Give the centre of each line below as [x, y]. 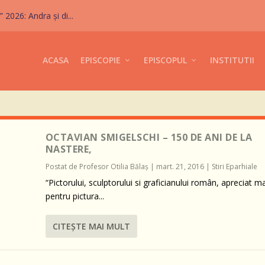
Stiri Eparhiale [234, 166]
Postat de [62, 166]
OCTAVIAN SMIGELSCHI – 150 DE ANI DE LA [149, 137]
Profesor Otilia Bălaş [114, 166]
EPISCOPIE [100, 60]
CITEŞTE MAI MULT [91, 226]
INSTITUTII [232, 60]
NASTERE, [69, 149]
